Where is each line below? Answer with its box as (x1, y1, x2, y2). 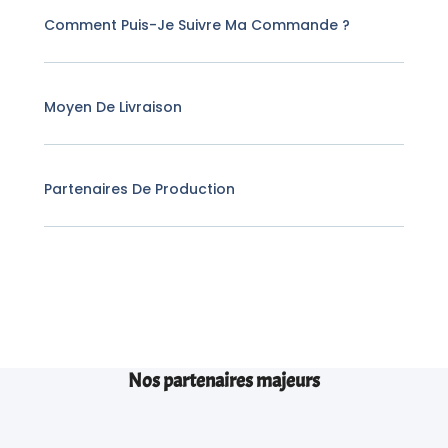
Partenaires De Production (44, 178, 236, 199)
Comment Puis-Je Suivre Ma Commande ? (44, 14, 351, 35)
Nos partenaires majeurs (128, 368, 320, 393)
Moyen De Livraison (44, 96, 183, 117)
